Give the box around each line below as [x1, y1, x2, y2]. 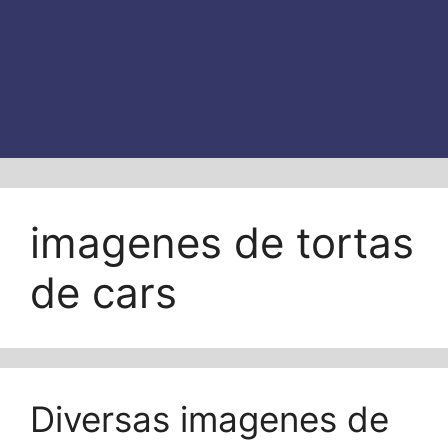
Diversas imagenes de [30, 397, 389, 440]
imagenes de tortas [30, 216, 414, 268]
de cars [30, 266, 177, 318]
